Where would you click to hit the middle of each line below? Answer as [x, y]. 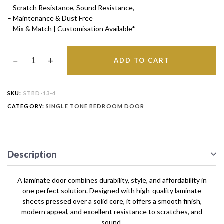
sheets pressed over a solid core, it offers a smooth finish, [112, 201]
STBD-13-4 [40, 93]
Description [32, 154]
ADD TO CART [142, 60]
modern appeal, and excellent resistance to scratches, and [112, 211]
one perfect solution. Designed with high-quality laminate [112, 190]
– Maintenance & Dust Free [50, 18]
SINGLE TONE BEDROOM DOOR [95, 106]
